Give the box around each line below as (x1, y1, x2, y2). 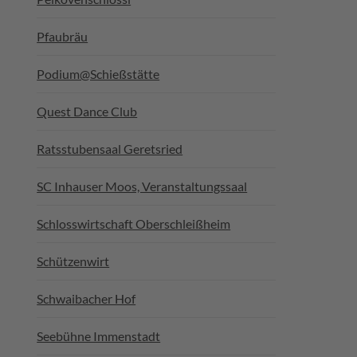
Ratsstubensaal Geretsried (37, 141, 183, 156)
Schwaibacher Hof (37, 291, 136, 306)
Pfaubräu (37, 29, 88, 44)
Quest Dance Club (37, 104, 138, 119)
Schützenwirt (37, 253, 110, 269)
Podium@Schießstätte (37, 66, 160, 81)
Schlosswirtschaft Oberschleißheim (37, 216, 231, 231)
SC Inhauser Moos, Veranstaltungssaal (37, 178, 248, 194)
